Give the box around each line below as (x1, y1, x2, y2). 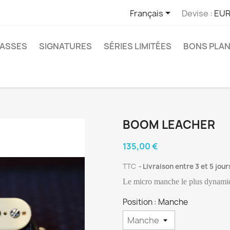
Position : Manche (123, 197, 188, 207)
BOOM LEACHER (123, 117, 215, 132)
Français (129, 7, 163, 19)
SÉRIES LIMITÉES (104, 41, 171, 52)
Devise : (181, 7, 213, 19)
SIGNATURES (39, 41, 92, 52)
